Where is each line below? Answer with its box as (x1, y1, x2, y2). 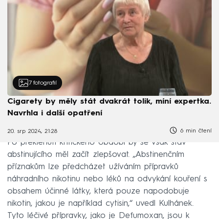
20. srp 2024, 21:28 (7, 129, 57, 135)
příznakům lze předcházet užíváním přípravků (7, 162, 178, 171)
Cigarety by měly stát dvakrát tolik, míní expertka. (7, 97, 211, 106)
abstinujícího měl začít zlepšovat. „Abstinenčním (7, 150, 184, 159)
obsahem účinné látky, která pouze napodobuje (7, 187, 189, 196)
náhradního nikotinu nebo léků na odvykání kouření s (7, 175, 207, 183)
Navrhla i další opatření (7, 109, 102, 117)
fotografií (33, 80, 57, 86)
